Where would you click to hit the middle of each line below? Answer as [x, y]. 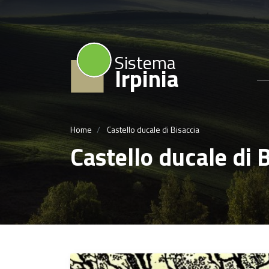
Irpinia [147, 78]
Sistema [145, 62]
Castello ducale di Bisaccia [152, 129]
